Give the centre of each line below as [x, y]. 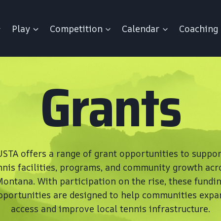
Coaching [198, 28]
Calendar [141, 28]
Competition [76, 28]
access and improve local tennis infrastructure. [110, 209]
